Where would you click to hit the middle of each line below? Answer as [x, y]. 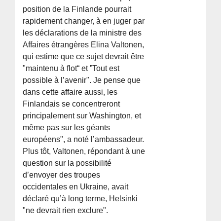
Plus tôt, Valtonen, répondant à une [84, 151]
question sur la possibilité [67, 163]
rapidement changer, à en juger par [84, 21]
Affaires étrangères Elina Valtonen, [84, 45]
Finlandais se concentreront [72, 104]
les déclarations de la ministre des [82, 33]
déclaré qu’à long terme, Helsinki [80, 199]
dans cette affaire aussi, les [70, 92]
